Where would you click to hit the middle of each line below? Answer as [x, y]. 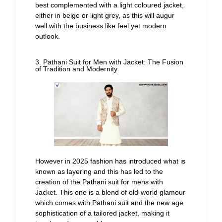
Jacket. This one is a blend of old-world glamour [110, 193]
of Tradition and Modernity [76, 69]
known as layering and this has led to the [99, 172]
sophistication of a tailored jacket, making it [102, 213]
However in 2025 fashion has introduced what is [110, 161]
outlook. [48, 36]
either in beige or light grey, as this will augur [105, 15]
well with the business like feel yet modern [101, 26]
